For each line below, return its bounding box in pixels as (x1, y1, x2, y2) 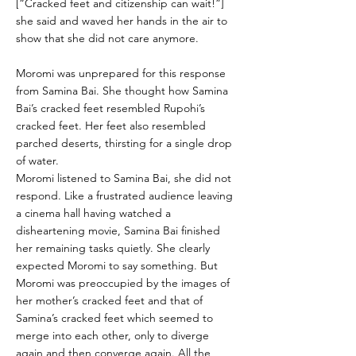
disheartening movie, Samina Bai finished (16, 223, 220, 238)
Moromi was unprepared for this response (16, 66, 226, 80)
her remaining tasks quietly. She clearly (16, 241, 210, 255)
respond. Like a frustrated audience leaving (16, 188, 233, 203)
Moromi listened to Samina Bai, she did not (16, 171, 231, 185)
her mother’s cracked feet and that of (16, 293, 203, 308)
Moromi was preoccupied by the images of (16, 276, 230, 290)
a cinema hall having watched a (16, 206, 171, 220)
